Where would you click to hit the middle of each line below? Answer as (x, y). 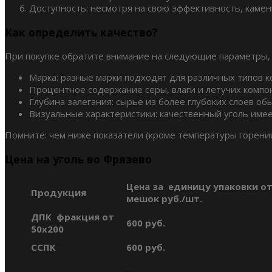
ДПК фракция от (73, 217)
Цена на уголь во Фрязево (78, 159)
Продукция (59, 193)
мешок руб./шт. (164, 199)
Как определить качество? (81, 32)
